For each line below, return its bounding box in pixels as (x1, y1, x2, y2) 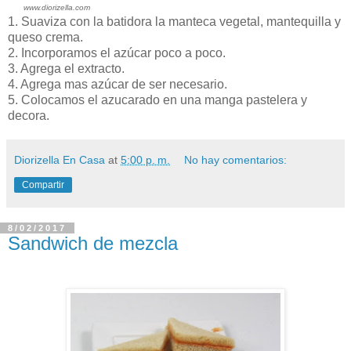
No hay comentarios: (184, 153, 288, 166)
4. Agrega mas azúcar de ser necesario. (8, 77, 227, 91)
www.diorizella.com (24, 2, 90, 12)
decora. (8, 108, 49, 122)
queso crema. (8, 30, 83, 44)
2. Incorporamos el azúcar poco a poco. (8, 45, 226, 60)
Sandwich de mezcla (8, 232, 178, 254)
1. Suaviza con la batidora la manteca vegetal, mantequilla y (8, 14, 341, 28)
